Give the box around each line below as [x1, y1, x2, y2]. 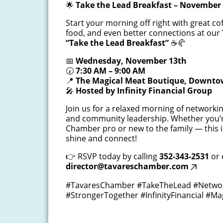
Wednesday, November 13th [76, 55, 187, 66]
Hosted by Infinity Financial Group [76, 85, 212, 96]
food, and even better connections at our [66, 27, 222, 38]
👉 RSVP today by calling [66, 151, 159, 162]
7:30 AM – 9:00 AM [76, 65, 145, 76]
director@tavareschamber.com [66, 161, 189, 172]
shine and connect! [66, 133, 137, 144]
